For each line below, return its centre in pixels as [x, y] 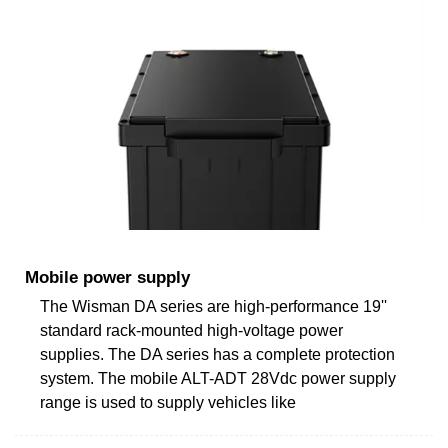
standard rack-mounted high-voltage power [191, 330]
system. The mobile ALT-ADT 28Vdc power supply [218, 378]
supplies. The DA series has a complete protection [217, 354]
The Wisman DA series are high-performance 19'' [213, 306]
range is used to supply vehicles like [168, 402]
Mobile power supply [107, 277]
